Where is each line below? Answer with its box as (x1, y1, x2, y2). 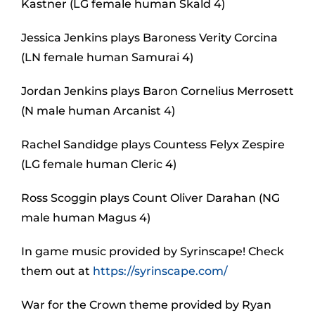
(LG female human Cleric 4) (21, 157, 176, 171)
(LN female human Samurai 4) (21, 51, 193, 64)
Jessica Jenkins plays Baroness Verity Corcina (21, 31, 278, 44)
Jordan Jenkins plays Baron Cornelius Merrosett (21, 84, 294, 98)
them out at (21, 264, 93, 278)
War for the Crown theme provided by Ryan (21, 298, 271, 311)
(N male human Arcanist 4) (21, 104, 175, 117)
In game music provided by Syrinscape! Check (21, 245, 284, 258)
